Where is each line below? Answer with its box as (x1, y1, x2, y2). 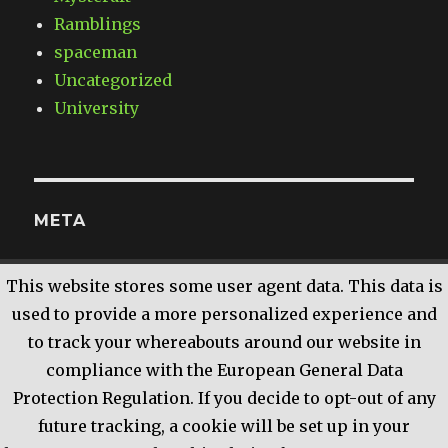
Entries (54, 291, 118, 312)
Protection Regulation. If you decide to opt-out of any (12, 388, 436, 408)
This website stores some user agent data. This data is (5, 276, 443, 296)
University (54, 98, 140, 119)
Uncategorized (54, 70, 173, 91)
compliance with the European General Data (45, 360, 403, 380)
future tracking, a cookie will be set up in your (38, 416, 410, 436)
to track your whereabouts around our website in (27, 332, 421, 352)
